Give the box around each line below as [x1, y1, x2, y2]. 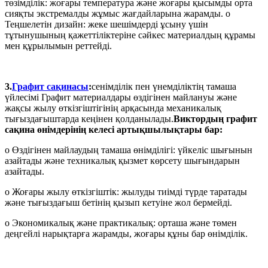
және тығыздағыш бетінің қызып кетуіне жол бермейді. [5, 197, 232, 208]
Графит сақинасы [12, 81, 89, 92]
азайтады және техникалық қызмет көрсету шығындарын [5, 155, 240, 166]
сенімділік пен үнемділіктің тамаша [92, 81, 236, 92]
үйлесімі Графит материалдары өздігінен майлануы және [5, 92, 237, 102]
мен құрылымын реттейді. [5, 40, 112, 51]
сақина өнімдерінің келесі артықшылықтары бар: [5, 124, 223, 135]
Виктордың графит [173, 113, 257, 124]
